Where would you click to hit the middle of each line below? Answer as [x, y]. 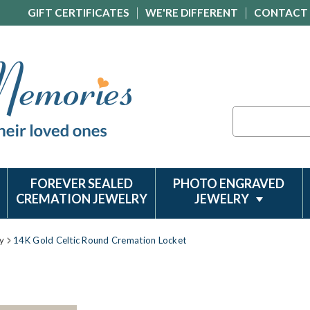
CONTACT [281, 12]
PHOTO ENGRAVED [229, 183]
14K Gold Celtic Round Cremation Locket [100, 240]
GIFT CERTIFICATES [79, 12]
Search [247, 113]
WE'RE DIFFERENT [192, 12]
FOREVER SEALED [81, 183]
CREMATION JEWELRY [81, 199]
